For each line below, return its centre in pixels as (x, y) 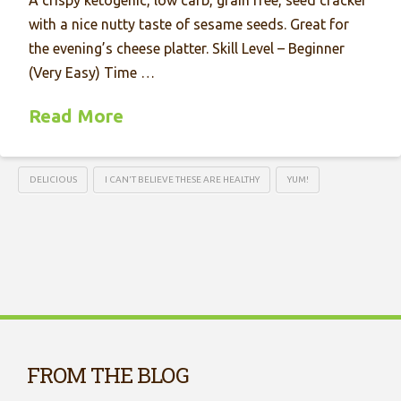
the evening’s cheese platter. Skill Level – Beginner (187, 48)
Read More (77, 115)
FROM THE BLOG (108, 375)
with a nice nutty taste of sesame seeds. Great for (189, 24)
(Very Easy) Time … (92, 72)
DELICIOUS (53, 180)
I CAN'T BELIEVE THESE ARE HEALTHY (182, 180)
